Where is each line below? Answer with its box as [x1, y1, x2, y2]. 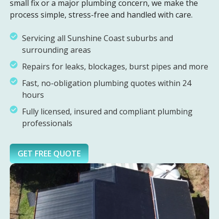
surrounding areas [22, 44, 91, 56]
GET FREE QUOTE [18, 148, 81, 159]
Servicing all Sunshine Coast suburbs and [22, 33, 173, 44]
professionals [22, 118, 72, 129]
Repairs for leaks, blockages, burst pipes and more [22, 61, 208, 72]
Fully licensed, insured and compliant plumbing [22, 106, 193, 117]
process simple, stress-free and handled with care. [10, 9, 193, 21]
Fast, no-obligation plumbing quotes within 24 [22, 78, 191, 89]
